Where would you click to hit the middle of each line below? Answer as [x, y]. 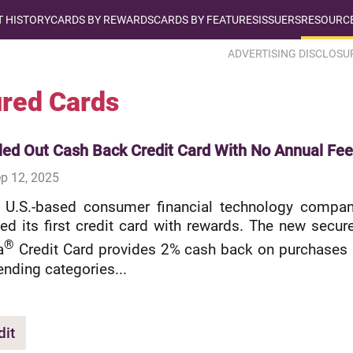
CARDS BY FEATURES [206, 20]
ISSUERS [280, 20]
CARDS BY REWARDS [102, 20]
